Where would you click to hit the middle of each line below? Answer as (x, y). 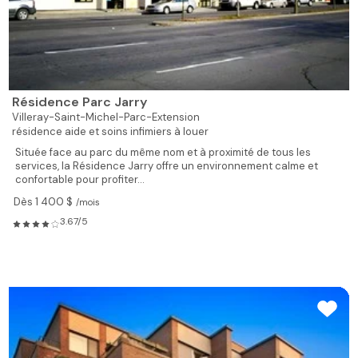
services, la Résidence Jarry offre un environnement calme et (167, 166)
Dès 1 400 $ (44, 202)
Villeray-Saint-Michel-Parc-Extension (106, 117)
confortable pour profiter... (80, 180)
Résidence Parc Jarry (80, 102)
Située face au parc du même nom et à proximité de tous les (163, 153)
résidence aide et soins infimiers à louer (111, 132)
